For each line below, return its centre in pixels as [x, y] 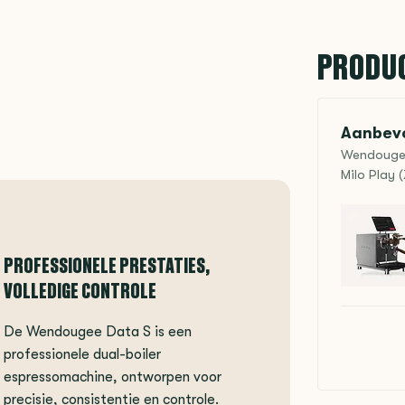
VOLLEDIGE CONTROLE [80, 290]
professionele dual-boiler [82, 354]
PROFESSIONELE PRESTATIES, [107, 264]
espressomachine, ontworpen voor [113, 377]
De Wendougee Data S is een [98, 331]
